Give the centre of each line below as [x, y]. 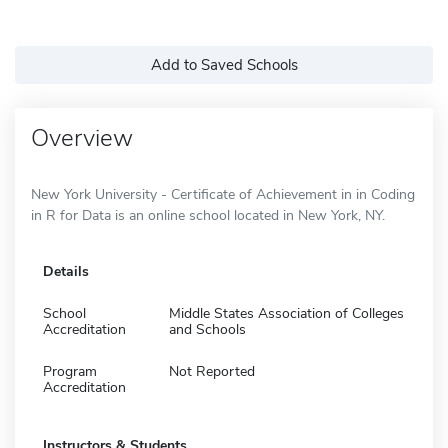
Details [66, 271]
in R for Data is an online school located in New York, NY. [208, 215]
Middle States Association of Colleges [286, 313]
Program [70, 371]
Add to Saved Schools [224, 64]
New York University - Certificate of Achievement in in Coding [223, 194]
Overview [82, 137]
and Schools [207, 329]
